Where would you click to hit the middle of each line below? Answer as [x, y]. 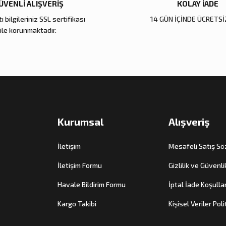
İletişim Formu [80, 165]
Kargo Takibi [77, 204]
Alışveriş [189, 122]
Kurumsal [80, 122]
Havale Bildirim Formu [92, 185]
